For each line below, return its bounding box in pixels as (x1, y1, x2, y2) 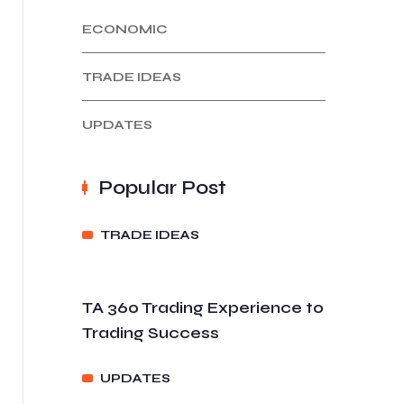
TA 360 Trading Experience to (82, 298, 324, 317)
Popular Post (98, 176, 226, 199)
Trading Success (82, 323, 219, 343)
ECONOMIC (82, 22, 168, 37)
